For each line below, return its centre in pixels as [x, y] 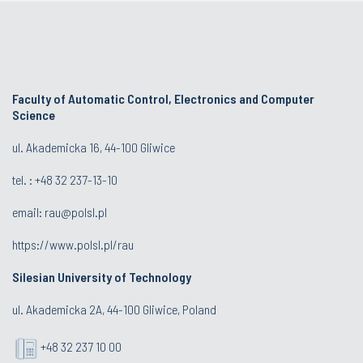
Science [34, 115]
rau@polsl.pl [76, 212]
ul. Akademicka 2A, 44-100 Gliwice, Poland [114, 309]
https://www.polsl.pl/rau [73, 244]
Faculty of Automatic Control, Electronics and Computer [163, 98]
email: [28, 212]
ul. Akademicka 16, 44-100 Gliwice [94, 147]
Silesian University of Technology [102, 277]
